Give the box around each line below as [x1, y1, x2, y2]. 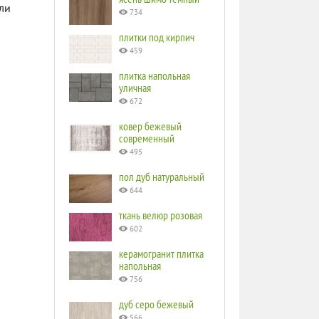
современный [119, 131, 174, 145]
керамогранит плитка [119, 246, 204, 261]
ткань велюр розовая [119, 208, 202, 222]
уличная [119, 80, 151, 95]
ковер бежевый [119, 119, 182, 133]
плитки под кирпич [119, 30, 194, 44]
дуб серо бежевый [119, 297, 194, 311]
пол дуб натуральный [119, 169, 204, 184]
